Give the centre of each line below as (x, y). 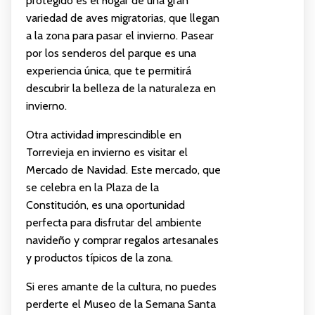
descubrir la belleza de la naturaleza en (121, 88)
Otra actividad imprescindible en (103, 134)
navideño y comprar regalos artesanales (122, 240)
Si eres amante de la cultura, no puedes (121, 286)
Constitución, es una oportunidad (105, 205)
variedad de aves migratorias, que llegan (122, 18)
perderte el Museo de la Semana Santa (121, 304)
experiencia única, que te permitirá (108, 70)
